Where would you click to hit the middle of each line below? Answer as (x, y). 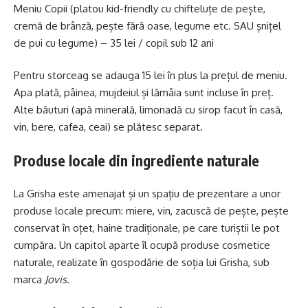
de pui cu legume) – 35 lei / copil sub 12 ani (114, 43)
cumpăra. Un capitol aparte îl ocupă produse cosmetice (142, 245)
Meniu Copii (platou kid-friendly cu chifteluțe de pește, (140, 8)
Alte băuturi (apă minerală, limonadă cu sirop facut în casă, (148, 110)
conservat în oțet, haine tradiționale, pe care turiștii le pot (147, 228)
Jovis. (57, 280)
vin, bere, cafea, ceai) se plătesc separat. (108, 127)
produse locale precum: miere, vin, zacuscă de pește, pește (151, 211)
